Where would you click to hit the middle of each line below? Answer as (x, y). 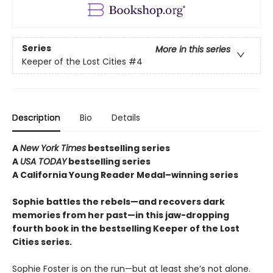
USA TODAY (43, 162)
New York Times (53, 148)
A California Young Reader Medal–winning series (125, 175)
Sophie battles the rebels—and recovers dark (119, 202)
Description (36, 118)
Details (126, 118)
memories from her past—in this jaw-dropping (121, 215)
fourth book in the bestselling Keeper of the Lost (126, 229)
